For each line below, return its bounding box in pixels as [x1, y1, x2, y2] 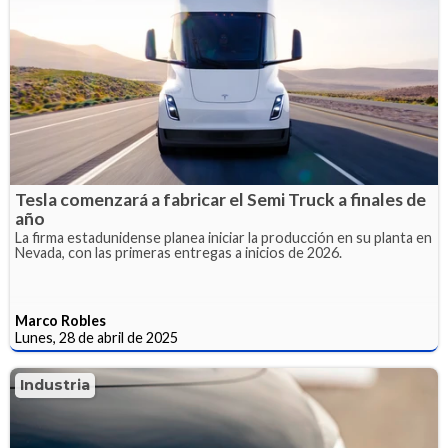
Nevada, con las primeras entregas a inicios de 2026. [15, 243, 342, 261]
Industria [20, 375, 90, 394]
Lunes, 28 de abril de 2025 [15, 328, 178, 346]
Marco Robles [15, 311, 106, 329]
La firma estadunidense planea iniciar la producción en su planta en [15, 228, 432, 246]
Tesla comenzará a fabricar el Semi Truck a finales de [15, 188, 426, 210]
